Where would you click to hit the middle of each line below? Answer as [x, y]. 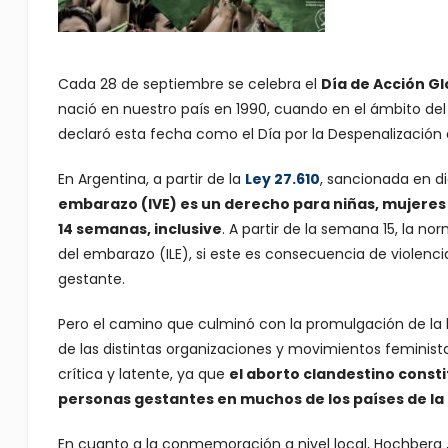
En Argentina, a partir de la [151, 179]
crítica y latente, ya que [143, 374]
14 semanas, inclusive [139, 229]
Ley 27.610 [282, 179]
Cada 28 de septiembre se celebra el [189, 84]
